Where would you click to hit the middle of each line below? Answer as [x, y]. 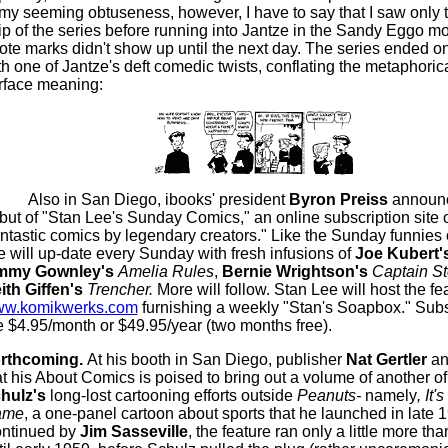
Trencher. [119, 290]
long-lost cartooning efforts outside [173, 396]
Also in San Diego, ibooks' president [158, 200]
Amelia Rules [165, 272]
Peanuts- [330, 396]
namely [390, 396]
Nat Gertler [388, 360]
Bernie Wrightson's [296, 272]
